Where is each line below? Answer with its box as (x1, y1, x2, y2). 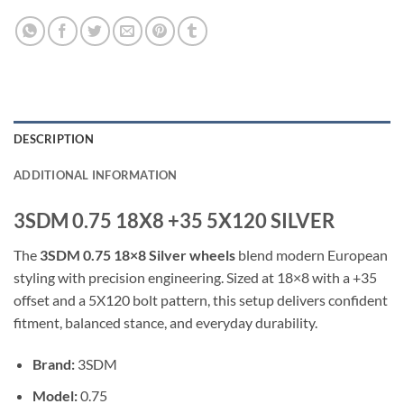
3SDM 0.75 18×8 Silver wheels (40, 246, 235, 264)
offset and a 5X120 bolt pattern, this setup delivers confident (14, 291, 388, 309)
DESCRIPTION (14, 132, 94, 146)
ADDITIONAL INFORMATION (14, 168, 178, 182)
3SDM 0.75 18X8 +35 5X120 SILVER (14, 208, 335, 233)
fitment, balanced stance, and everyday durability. (14, 314, 317, 332)
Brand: (32, 354, 75, 372)
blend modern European (235, 246, 388, 264)
